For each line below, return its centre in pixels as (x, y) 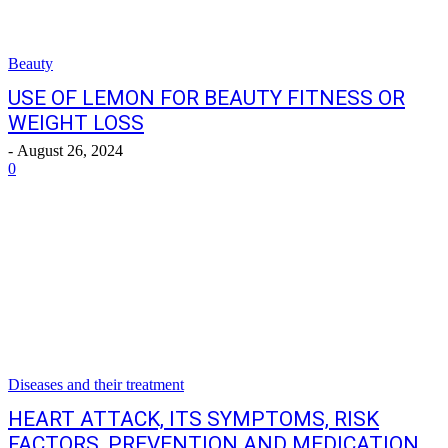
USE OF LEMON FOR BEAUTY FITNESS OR (206, 98)
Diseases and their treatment (96, 384)
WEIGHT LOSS (76, 123)
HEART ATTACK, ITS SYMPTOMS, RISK (193, 419)
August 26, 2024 (70, 150)
